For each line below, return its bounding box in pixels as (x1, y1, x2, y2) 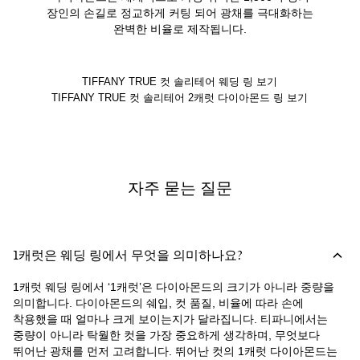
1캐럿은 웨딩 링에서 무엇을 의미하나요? (13, 246, 243, 264)
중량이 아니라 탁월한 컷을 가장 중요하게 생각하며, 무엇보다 (13, 326, 320, 343)
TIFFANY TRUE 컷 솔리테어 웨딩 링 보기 (82, 73, 278, 89)
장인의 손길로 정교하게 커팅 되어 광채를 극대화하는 (46, 4, 313, 21)
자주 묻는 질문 (128, 178, 232, 200)
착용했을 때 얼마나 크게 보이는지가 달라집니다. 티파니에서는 (13, 310, 328, 327)
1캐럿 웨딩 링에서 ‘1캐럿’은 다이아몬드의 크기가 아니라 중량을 (13, 278, 334, 295)
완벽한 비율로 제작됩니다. (112, 20, 247, 37)
